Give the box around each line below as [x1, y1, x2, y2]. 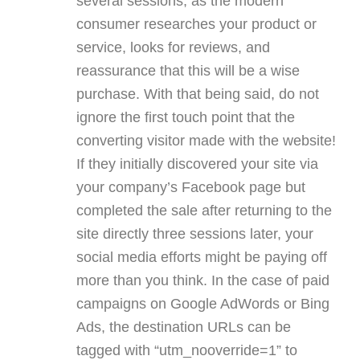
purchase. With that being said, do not [76, 85, 319, 102]
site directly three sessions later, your [76, 225, 313, 242]
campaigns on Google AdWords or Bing [76, 295, 329, 312]
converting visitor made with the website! [76, 132, 336, 149]
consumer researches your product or [76, 15, 317, 32]
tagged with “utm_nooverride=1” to [76, 342, 297, 358]
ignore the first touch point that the [76, 108, 295, 125]
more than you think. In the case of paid [76, 272, 329, 288]
